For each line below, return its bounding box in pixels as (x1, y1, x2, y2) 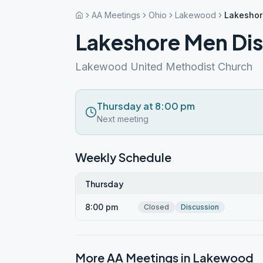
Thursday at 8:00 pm (97, 100, 195, 112)
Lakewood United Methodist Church (75, 60, 252, 73)
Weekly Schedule (75, 150, 171, 164)
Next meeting (97, 114, 149, 124)
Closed (144, 203, 169, 211)
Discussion (181, 203, 219, 211)
